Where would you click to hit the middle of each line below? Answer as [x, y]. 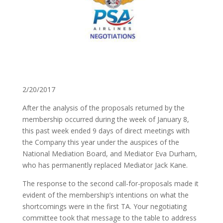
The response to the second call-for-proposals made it [110, 184]
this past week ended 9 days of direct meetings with [106, 131]
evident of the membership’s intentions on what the [105, 195]
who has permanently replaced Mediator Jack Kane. [105, 165]
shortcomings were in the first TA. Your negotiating [104, 207]
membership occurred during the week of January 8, [106, 119]
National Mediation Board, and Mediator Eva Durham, [110, 154]
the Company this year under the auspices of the [101, 142]
